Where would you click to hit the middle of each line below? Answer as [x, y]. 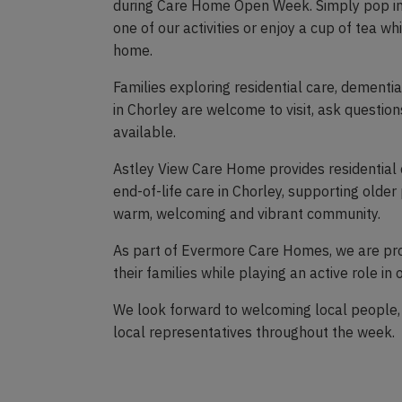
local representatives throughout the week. [254, 332]
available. [144, 132]
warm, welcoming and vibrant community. [247, 214]
